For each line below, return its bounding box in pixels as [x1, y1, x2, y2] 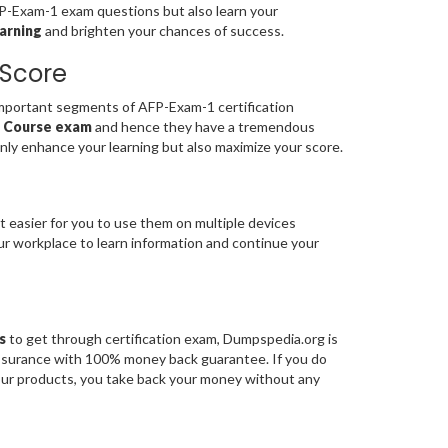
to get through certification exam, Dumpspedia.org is [5, 330, 338, 348]
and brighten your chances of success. [41, 22, 284, 40]
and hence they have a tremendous [94, 118, 315, 136]
